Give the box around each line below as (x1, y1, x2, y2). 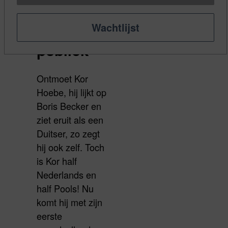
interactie (37, 5, 102, 26)
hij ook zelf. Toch (37, 140, 104, 154)
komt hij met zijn (37, 195, 102, 209)
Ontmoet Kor (37, 72, 88, 85)
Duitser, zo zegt (37, 127, 100, 140)
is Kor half (37, 154, 77, 168)
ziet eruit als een (37, 113, 103, 127)
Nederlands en (37, 168, 96, 182)
